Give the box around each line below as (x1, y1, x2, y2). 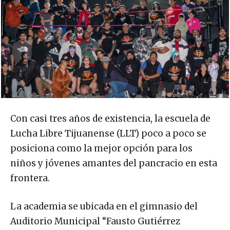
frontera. (10, 172, 50, 184)
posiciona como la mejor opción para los (10, 142, 193, 154)
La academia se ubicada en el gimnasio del (10, 200, 198, 212)
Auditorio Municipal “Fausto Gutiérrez (10, 215, 180, 227)
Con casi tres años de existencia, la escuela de (10, 112, 210, 124)
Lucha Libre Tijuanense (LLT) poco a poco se (10, 127, 206, 139)
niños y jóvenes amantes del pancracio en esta (10, 157, 217, 169)
